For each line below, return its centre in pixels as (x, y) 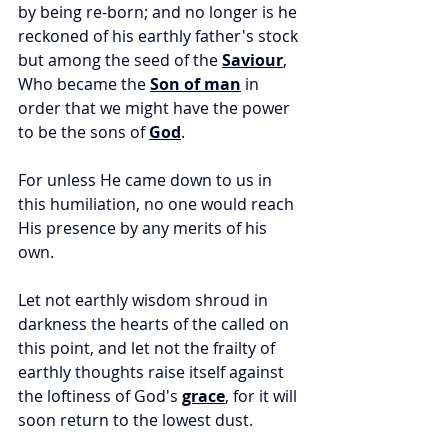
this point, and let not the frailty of (148, 348)
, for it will (263, 396)
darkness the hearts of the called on (155, 324)
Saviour (252, 60)
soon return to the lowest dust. (137, 420)
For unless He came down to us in (147, 180)
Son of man (195, 84)
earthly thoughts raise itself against (153, 372)
